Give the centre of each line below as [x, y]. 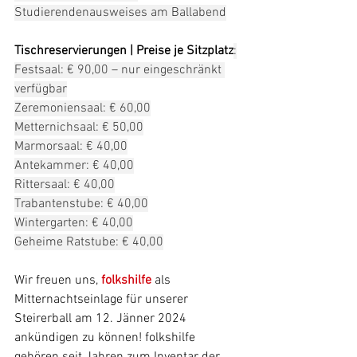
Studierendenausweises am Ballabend [120, 13]
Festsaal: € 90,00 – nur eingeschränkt [120, 70]
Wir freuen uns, [58, 280]
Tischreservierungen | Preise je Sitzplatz [124, 51]
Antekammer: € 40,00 [74, 166]
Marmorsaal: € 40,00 [71, 147]
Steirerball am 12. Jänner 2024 [102, 319]
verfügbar [41, 89]
